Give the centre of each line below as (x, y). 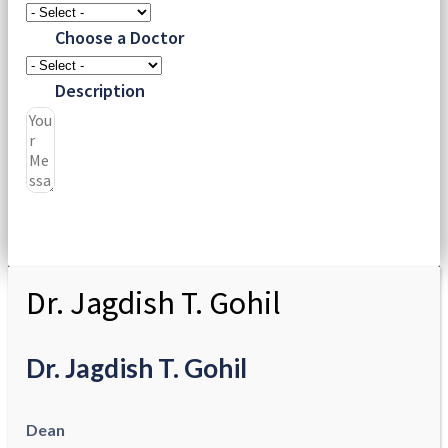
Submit (82, 222)
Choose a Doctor (119, 37)
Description (99, 90)
